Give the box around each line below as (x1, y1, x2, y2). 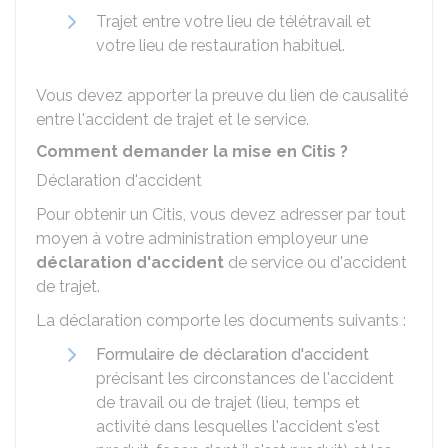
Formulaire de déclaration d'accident (96, 345, 369, 364)
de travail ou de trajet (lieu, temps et (96, 393, 360, 412)
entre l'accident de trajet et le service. (36, 110, 309, 129)
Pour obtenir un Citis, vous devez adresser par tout (36, 205, 406, 224)
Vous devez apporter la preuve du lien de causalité (36, 86, 408, 105)
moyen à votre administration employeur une (36, 229, 368, 248)
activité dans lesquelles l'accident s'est (96, 417, 380, 436)
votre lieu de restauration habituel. (96, 36, 345, 55)
